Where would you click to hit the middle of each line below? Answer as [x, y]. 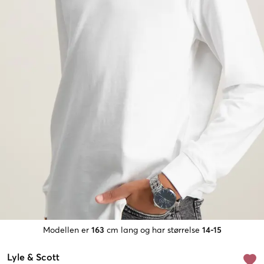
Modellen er [66, 231]
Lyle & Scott [33, 258]
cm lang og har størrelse [153, 231]
